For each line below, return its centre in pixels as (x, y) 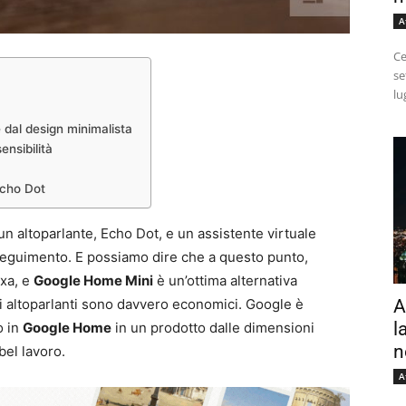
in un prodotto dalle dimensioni (213, 328)
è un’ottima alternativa (225, 281)
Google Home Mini (93, 281)
